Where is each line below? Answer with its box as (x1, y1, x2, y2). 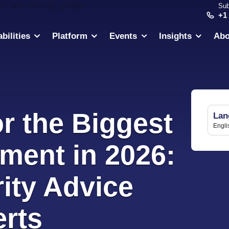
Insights (159, 31, 192, 41)
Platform (52, 31, 88, 41)
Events (109, 31, 138, 41)
